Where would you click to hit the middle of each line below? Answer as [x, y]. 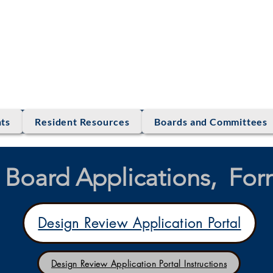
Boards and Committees [211, 122]
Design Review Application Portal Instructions [139, 263]
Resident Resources [82, 122]
